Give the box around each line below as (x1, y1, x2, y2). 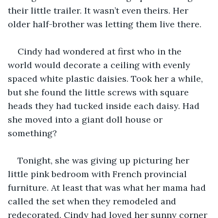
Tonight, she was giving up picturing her (18, 154, 192, 166)
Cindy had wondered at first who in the (18, 45, 184, 57)
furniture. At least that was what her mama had (8, 182, 208, 193)
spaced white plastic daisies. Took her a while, (8, 73, 205, 84)
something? (8, 127, 57, 139)
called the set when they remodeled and (8, 195, 179, 207)
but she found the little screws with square (8, 86, 191, 98)
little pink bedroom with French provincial (8, 168, 189, 180)
